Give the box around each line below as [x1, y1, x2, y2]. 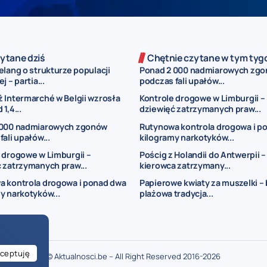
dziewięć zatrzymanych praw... [139, 103, 261, 115]
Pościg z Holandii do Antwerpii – [139, 149, 266, 161]
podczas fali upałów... [139, 74, 225, 86]
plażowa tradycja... [139, 188, 213, 200]
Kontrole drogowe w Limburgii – [139, 92, 265, 104]
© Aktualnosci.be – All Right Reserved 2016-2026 [46, 250, 221, 262]
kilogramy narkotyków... [139, 131, 234, 143]
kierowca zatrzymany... [139, 160, 231, 172]
